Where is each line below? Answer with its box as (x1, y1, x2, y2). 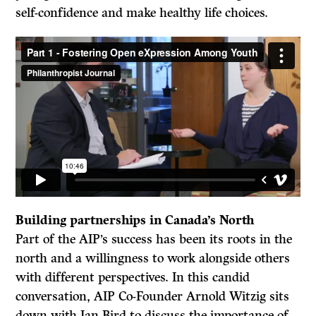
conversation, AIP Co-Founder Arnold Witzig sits (16, 288, 290, 305)
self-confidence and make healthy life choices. (16, 5, 269, 21)
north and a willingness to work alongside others (16, 250, 291, 267)
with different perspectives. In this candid (16, 269, 250, 286)
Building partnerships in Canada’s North (16, 212, 255, 229)
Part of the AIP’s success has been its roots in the (16, 231, 293, 248)
